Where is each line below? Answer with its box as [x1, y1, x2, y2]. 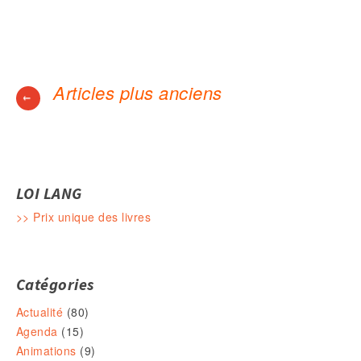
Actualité [16, 304, 64, 321]
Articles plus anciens [48, 80, 222, 106]
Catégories [16, 274, 94, 295]
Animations [16, 342, 77, 359]
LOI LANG [16, 183, 82, 204]
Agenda [16, 323, 58, 340]
